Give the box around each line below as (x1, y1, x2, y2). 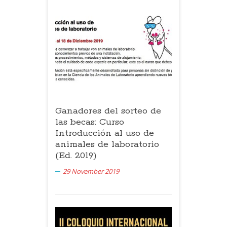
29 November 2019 (63, 166, 119, 176)
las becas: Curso (55, 116, 124, 128)
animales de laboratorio (55, 138, 159, 150)
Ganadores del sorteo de (55, 105, 161, 117)
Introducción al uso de (55, 127, 154, 139)
